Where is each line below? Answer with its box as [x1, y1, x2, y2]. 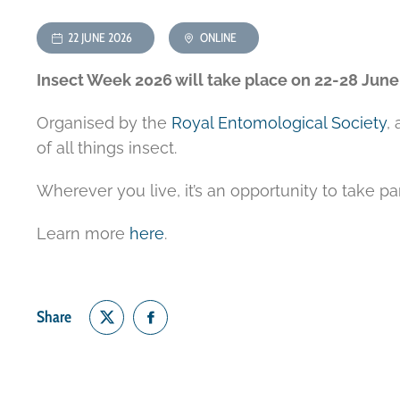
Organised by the [37, 113, 171, 132]
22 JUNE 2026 [68, 29, 132, 46]
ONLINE [200, 29, 237, 46]
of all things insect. [37, 138, 177, 157]
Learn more [37, 224, 129, 243]
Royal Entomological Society [171, 113, 387, 132]
